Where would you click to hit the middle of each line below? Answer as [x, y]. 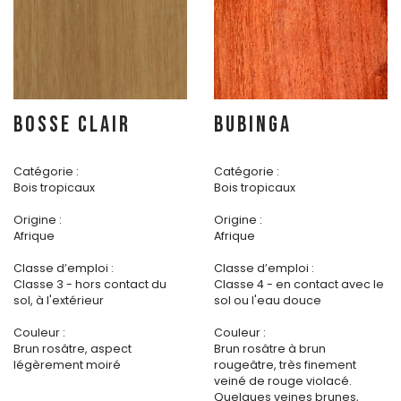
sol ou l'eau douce [268, 301]
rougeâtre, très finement [285, 365]
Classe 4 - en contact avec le [299, 285]
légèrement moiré [67, 365]
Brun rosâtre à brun [270, 349]
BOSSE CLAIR [72, 125]
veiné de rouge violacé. [283, 381]
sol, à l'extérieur [59, 301]
